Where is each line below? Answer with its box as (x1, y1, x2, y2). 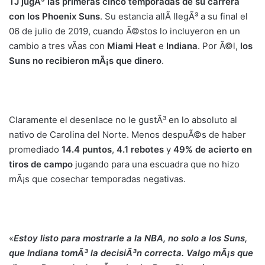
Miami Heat (107, 40, 156, 51)
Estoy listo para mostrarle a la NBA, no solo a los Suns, (14, 232, 247, 244)
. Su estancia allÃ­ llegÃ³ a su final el (100, 11, 248, 22)
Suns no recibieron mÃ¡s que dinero (9, 55, 161, 66)
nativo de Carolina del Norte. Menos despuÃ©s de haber (9, 129, 246, 140)
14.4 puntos (62, 144, 112, 155)
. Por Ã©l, (198, 40, 240, 51)
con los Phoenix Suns (9, 11, 100, 22)
